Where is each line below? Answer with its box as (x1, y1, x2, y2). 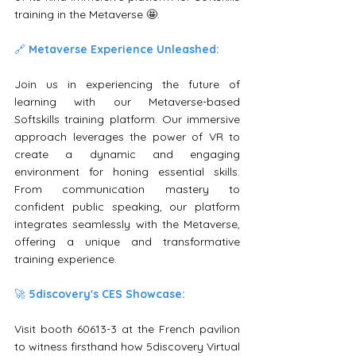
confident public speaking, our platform (14, 199, 240, 214)
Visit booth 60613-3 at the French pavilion (14, 321, 240, 336)
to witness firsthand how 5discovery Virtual (14, 339, 240, 354)
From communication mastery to (14, 181, 240, 196)
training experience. (14, 251, 117, 266)
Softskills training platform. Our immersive (14, 111, 240, 126)
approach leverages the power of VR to (14, 129, 240, 144)
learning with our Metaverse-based (14, 94, 240, 109)
